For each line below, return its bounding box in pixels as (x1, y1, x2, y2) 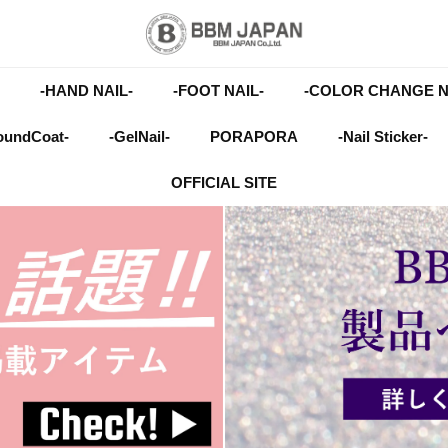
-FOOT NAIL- (172, 81, 264, 99)
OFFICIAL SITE (171, 173, 277, 191)
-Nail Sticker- (338, 127, 428, 145)
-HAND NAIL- (39, 81, 133, 99)
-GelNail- (109, 127, 170, 145)
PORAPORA (210, 127, 298, 145)
